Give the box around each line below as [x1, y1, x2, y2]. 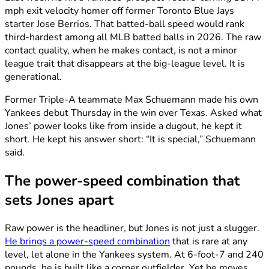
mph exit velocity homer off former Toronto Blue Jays [5, 4, 234, 18]
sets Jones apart [5, 190, 113, 210]
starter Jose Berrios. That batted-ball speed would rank [5, 17, 244, 31]
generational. [5, 70, 62, 84]
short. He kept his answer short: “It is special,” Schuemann [5, 133, 256, 147]
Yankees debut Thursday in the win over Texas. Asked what [5, 106, 262, 120]
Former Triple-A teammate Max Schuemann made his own [5, 93, 258, 107]
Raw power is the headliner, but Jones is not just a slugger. [5, 222, 259, 235]
